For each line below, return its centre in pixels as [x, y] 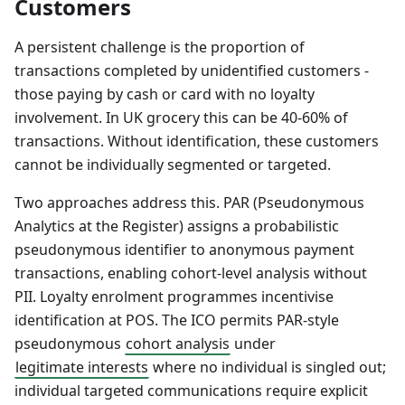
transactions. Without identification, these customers [197, 141]
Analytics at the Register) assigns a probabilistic [177, 226]
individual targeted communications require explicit [191, 391]
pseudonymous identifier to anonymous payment [184, 250]
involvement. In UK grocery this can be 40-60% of [181, 118]
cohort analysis [178, 344]
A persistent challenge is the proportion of [160, 47]
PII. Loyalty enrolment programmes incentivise [174, 297]
